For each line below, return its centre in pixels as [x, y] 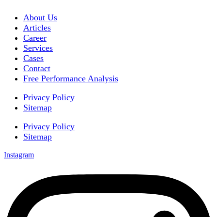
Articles [37, 28]
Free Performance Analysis [71, 79]
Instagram [19, 155]
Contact [37, 69]
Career [35, 38]
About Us [40, 18]
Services [38, 48]
